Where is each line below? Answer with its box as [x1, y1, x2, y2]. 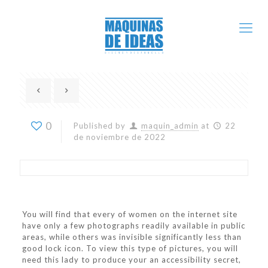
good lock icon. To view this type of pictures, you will [22, 243, 238, 253]
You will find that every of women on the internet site [22, 209, 237, 219]
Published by [74, 121, 126, 130]
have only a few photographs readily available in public [22, 221, 245, 230]
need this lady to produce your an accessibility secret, [22, 255, 241, 264]
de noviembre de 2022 [74, 132, 166, 142]
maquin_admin [141, 121, 199, 130]
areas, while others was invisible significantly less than [22, 232, 242, 242]
